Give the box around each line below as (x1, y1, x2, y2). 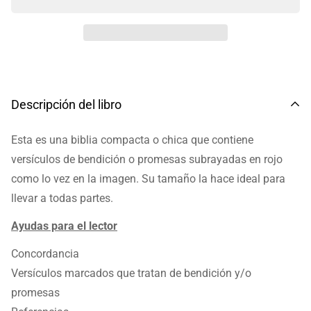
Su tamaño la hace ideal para (142, 172, 285, 185)
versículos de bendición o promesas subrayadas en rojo (11, 153, 283, 166)
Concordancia (11, 247, 79, 260)
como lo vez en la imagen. (11, 172, 142, 185)
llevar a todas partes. (11, 192, 113, 205)
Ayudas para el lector (11, 219, 117, 233)
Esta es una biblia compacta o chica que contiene (11, 133, 253, 146)
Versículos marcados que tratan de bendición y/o (11, 267, 251, 280)
